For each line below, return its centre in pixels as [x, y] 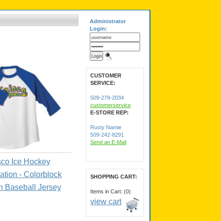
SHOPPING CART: [114, 177]
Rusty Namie [106, 127]
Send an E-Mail [108, 142]
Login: [98, 29]
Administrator [108, 21]
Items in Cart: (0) [110, 191]
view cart [106, 202]
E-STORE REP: [110, 112]
